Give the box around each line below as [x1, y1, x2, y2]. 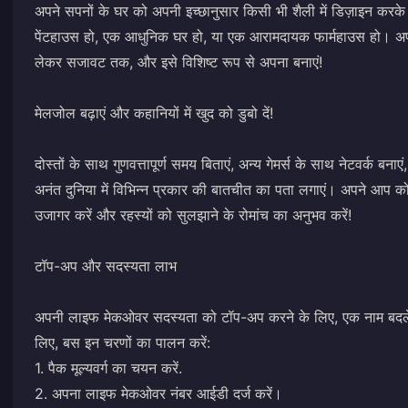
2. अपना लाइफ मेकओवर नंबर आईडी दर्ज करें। [35, 383, 282, 403]
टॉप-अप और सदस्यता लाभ [35, 256, 177, 275]
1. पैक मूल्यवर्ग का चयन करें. [35, 358, 182, 377]
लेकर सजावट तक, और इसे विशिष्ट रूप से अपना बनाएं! [35, 52, 322, 71]
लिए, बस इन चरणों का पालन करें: [35, 332, 210, 352]
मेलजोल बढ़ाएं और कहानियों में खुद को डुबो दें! [35, 103, 273, 122]
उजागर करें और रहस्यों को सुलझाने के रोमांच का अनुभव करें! [35, 205, 352, 224]
